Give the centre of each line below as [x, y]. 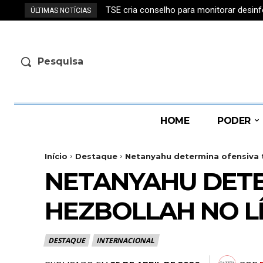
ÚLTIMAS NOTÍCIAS [61, 11]
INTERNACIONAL [125, 240]
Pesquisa [60, 61]
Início [56, 156]
